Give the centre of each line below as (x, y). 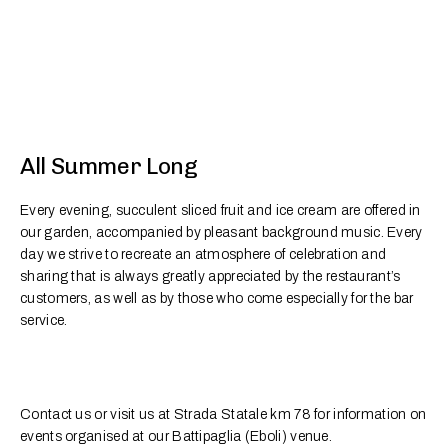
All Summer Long (109, 165)
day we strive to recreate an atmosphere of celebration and (203, 254)
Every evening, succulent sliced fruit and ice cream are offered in (220, 210)
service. (44, 320)
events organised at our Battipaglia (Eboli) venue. (176, 437)
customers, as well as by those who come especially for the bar (217, 298)
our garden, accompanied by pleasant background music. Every (221, 232)
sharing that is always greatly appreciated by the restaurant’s (210, 276)
